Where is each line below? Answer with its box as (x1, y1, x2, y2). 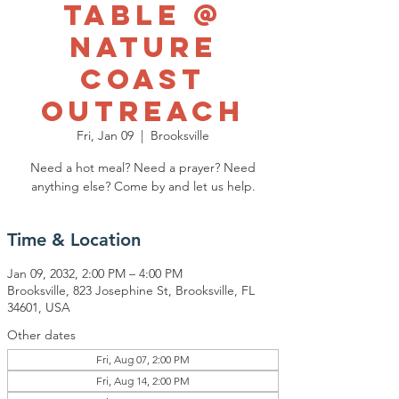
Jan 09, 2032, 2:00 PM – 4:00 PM (7, 265, 183, 281)
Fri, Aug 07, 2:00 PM (96, 353, 190, 366)
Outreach (41, 94, 245, 129)
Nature (69, 29, 217, 65)
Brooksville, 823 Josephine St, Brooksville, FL (7, 282, 255, 298)
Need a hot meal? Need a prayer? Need (30, 159, 256, 175)
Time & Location (7, 229, 141, 250)
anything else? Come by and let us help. (30, 178, 256, 194)
